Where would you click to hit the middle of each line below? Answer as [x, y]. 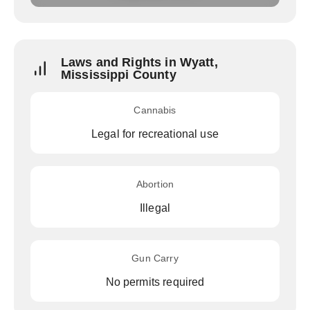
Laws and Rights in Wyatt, [139, 62]
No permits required [155, 282]
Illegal [155, 208]
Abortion [155, 184]
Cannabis [155, 110]
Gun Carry [155, 258]
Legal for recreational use [155, 134]
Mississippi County [119, 75]
